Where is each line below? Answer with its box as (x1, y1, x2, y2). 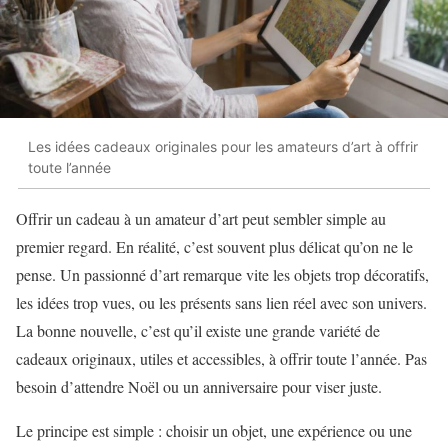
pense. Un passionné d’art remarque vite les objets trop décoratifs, (16, 264, 429, 286)
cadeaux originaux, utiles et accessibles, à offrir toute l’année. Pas (16, 348, 427, 370)
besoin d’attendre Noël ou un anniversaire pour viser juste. (16, 376, 382, 398)
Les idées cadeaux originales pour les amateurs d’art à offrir (28, 137, 418, 155)
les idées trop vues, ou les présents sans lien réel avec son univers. (16, 292, 427, 314)
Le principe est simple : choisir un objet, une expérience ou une (16, 420, 412, 442)
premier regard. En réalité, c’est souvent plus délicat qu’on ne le (16, 236, 413, 258)
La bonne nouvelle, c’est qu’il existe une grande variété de (16, 320, 380, 342)
